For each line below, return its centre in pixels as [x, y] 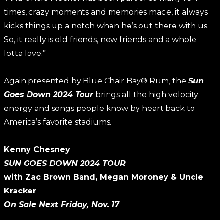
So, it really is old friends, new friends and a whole [100, 40]
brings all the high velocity [146, 95]
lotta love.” [25, 53]
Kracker [20, 191]
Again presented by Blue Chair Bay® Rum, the [96, 81]
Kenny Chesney [37, 150]
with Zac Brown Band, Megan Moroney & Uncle [104, 177]
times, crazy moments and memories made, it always [106, 12]
